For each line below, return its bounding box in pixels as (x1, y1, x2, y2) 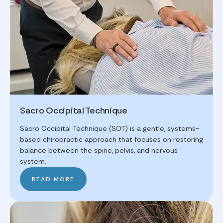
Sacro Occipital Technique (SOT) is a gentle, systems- (20, 124, 199, 133)
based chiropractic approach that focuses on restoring (20, 135, 203, 144)
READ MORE (32, 175, 75, 184)
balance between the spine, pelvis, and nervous (20, 146, 178, 155)
